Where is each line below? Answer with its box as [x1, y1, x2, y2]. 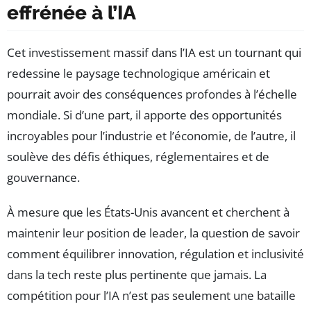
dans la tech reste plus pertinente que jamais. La [7, 266, 267, 283]
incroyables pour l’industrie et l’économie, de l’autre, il [7, 127, 296, 144]
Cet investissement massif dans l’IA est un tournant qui [7, 44, 301, 60]
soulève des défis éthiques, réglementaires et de [7, 148, 269, 165]
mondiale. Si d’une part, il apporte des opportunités [7, 106, 282, 123]
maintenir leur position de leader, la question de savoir [7, 224, 300, 241]
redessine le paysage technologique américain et [7, 65, 270, 81]
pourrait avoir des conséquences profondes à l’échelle [7, 85, 297, 102]
